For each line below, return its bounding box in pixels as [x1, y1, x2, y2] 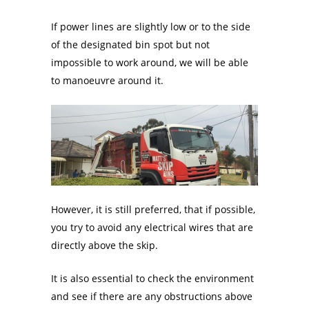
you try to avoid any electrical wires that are [51, 221, 253, 235]
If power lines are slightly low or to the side [51, 20, 250, 34]
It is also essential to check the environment [51, 272, 254, 286]
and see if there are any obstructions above [51, 290, 252, 303]
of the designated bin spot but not [51, 38, 210, 52]
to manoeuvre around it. [51, 74, 163, 88]
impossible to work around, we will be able [51, 56, 248, 70]
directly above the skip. [51, 239, 158, 252]
